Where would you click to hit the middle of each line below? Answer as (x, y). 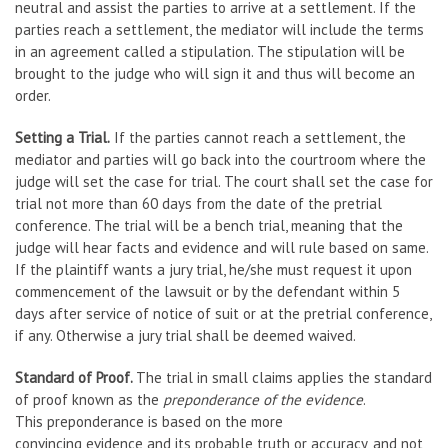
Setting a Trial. (62, 137)
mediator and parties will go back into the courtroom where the (220, 159)
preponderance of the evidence (263, 399)
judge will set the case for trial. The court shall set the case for (224, 181)
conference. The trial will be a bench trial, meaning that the (209, 225)
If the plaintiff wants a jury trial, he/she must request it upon (213, 269)
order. (33, 95)
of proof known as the (89, 399)
